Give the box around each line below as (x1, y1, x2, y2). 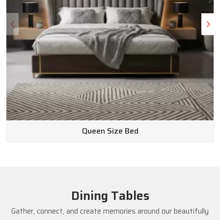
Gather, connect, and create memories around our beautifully (11, 205, 209, 217)
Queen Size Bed (82, 125, 138, 137)
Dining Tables (71, 186, 149, 205)
